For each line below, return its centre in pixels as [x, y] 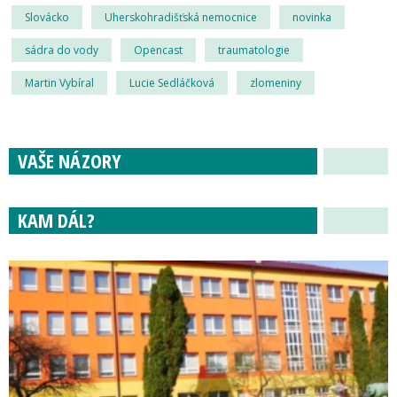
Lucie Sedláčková [172, 82]
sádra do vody [62, 50]
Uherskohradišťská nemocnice [181, 17]
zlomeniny [276, 82]
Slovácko [47, 17]
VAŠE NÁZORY [70, 160]
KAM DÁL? [56, 219]
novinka [312, 17]
